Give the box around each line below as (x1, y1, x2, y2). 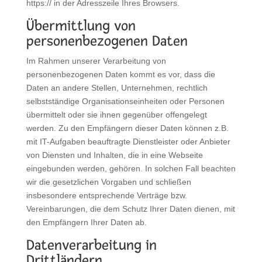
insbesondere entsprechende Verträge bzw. (26, 190, 187, 200)
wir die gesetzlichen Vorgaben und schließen (26, 177, 191, 187)
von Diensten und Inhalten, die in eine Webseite (26, 150, 203, 160)
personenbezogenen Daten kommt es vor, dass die (26, 69, 215, 79)
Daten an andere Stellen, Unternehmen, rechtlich (26, 82, 208, 92)
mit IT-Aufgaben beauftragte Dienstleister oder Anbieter (26, 136, 230, 146)
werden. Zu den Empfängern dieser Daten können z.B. (26, 123, 229, 133)
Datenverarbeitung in (26, 236, 157, 254)
